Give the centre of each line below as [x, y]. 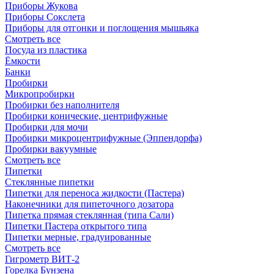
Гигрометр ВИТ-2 [42, 259]
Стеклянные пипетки [50, 182]
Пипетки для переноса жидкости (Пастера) [94, 193]
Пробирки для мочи [46, 127]
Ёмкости [23, 61]
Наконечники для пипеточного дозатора [89, 204]
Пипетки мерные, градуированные [78, 237]
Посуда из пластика [46, 50]
